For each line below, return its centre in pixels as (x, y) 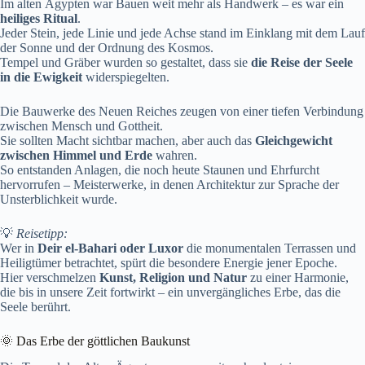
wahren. (175, 155)
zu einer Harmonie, (298, 277)
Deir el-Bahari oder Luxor (110, 248)
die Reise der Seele (302, 62)
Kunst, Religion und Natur (173, 277)
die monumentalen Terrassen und (270, 248)
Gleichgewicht (294, 140)
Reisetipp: (42, 233)
